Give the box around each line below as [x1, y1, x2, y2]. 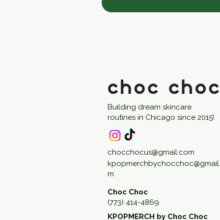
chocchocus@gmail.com [108, 148, 194, 157]
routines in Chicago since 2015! [108, 113, 214, 122]
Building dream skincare [108, 103, 192, 112]
